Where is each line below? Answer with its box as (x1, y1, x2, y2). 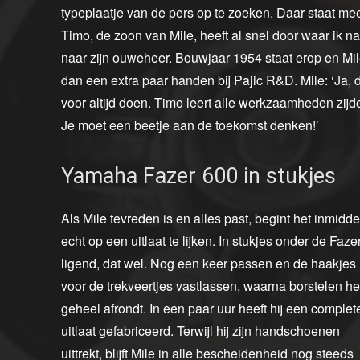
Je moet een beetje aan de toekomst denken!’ (61, 116, 319, 135)
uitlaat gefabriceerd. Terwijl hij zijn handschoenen (61, 321, 340, 341)
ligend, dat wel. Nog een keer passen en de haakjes (61, 254, 356, 273)
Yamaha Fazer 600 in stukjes (61, 163, 336, 190)
